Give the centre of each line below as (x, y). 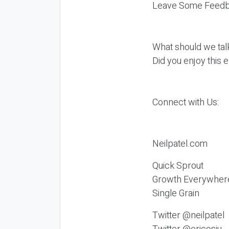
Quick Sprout (179, 166)
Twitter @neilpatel (189, 215)
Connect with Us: (187, 102)
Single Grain (176, 193)
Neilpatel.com (180, 144)
